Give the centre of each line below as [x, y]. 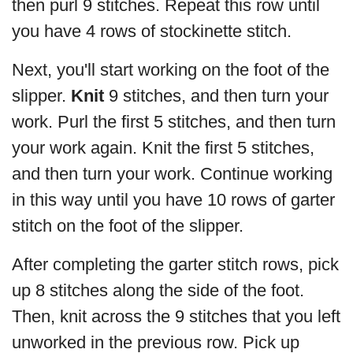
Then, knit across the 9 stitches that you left [176, 317]
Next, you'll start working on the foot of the [171, 70]
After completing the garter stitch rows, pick [175, 265]
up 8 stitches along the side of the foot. [158, 291]
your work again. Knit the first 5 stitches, [163, 148]
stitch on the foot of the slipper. [128, 226]
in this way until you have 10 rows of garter [173, 200]
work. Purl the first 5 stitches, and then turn [174, 122]
